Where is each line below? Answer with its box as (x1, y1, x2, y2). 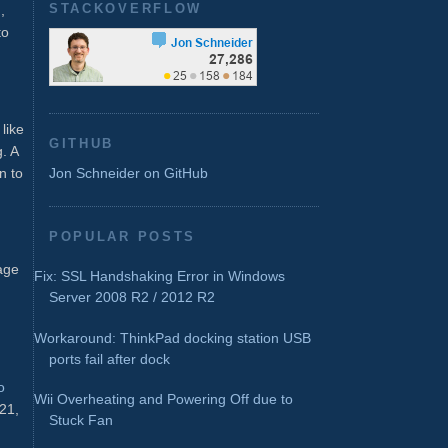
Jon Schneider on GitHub (49, 165, 208, 182)
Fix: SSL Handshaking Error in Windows (34, 267, 285, 284)
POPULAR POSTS (49, 228, 196, 244)
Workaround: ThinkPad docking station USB (34, 329, 311, 346)
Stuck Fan (49, 412, 113, 429)
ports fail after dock (49, 350, 170, 367)
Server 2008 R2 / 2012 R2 (49, 288, 215, 305)
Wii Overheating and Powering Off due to (34, 391, 293, 408)
